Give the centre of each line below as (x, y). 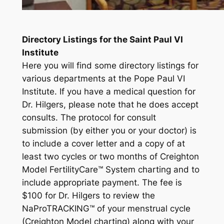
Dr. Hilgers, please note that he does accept (110, 105)
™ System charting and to (148, 170)
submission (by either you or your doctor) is (109, 131)
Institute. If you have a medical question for (108, 92)
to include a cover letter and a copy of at (103, 144)
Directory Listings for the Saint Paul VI (102, 40)
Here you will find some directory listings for (110, 66)
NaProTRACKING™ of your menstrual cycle (106, 209)
